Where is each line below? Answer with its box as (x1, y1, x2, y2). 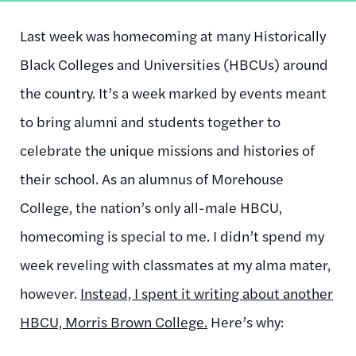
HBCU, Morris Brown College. (20, 311, 207, 331)
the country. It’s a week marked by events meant (20, 82, 327, 103)
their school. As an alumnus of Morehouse (20, 168, 284, 188)
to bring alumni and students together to (20, 110, 281, 131)
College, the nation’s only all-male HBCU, (20, 196, 282, 217)
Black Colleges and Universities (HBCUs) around (20, 53, 328, 74)
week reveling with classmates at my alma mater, (20, 253, 331, 274)
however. (20, 282, 80, 303)
